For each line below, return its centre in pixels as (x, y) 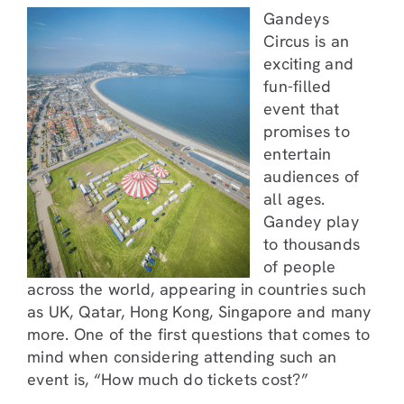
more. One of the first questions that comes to (199, 334)
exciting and (309, 63)
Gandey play (311, 221)
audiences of (312, 176)
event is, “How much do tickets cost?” (168, 379)
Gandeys (296, 18)
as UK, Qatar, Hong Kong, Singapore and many (199, 311)
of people (300, 266)
